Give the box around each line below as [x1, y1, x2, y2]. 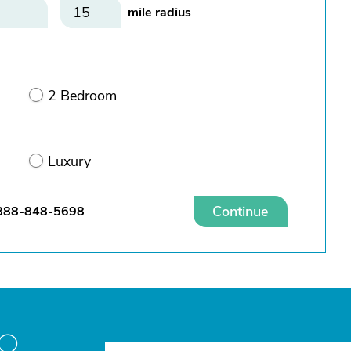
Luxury [48, 152, 91, 171]
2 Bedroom [48, 86, 117, 105]
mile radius [128, 4, 191, 21]
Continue [212, 202, 269, 221]
